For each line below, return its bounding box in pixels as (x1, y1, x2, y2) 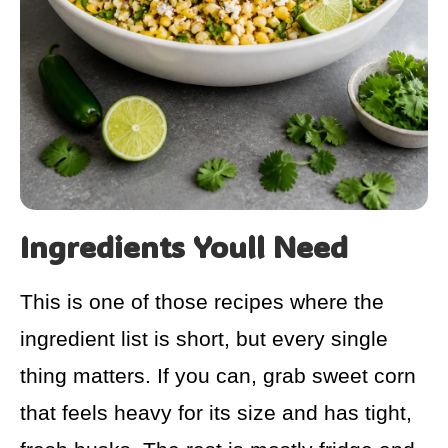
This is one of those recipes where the (20, 290, 384, 314)
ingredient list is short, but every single (20, 327, 388, 351)
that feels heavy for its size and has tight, (20, 401, 412, 425)
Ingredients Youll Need (20, 227, 348, 267)
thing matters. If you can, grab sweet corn (20, 364, 416, 388)
